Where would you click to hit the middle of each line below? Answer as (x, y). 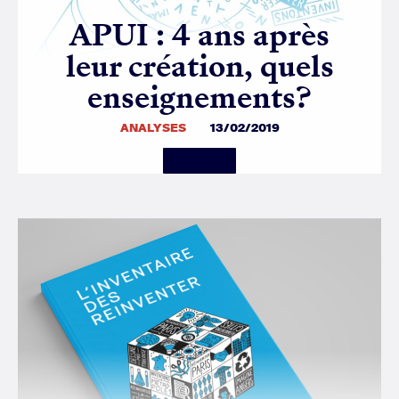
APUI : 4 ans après (199, 35)
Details (193, 161)
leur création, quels (199, 66)
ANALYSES (153, 127)
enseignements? (199, 97)
